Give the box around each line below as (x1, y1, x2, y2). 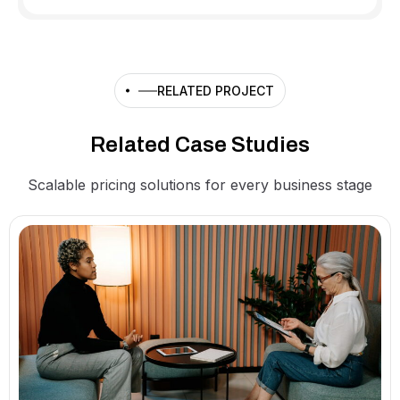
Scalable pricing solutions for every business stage (28, 176, 372, 195)
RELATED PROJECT (157, 82, 274, 98)
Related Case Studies (90, 133, 310, 157)
